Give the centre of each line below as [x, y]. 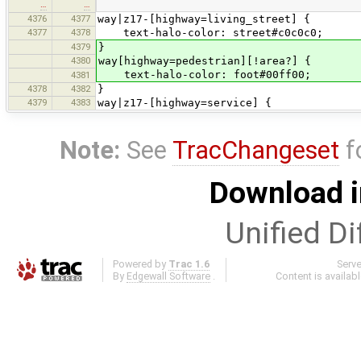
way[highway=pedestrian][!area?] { [205, 60]
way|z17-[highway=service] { [185, 102]
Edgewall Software [169, 276]
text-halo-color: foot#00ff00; [205, 74]
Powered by [141, 264]
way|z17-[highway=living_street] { [204, 19]
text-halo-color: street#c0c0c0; [210, 32]
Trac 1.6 [189, 264]
